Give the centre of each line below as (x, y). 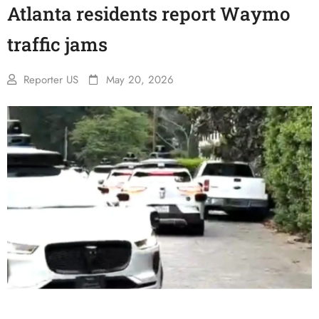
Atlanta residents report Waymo (149, 14)
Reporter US (51, 80)
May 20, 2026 (140, 80)
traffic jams (57, 44)
